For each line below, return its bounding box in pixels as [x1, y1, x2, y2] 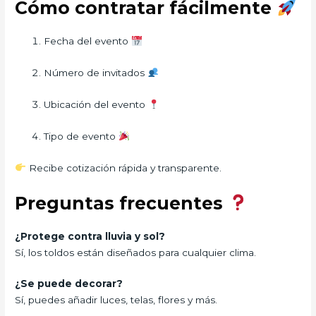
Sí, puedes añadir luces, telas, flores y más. [15, 294, 218, 306]
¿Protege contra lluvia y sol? [15, 230, 166, 242]
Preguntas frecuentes [15, 192, 229, 214]
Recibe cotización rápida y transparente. [25, 162, 221, 174]
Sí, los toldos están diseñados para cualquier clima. [15, 246, 257, 258]
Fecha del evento [44, 35, 132, 47]
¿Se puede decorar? [15, 278, 123, 290]
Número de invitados [44, 67, 148, 79]
